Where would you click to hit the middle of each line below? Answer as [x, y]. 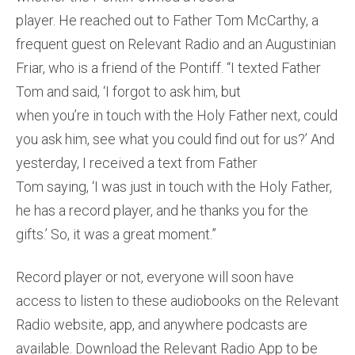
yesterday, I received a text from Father [137, 163]
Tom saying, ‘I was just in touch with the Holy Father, [174, 187]
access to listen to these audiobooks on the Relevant [177, 301]
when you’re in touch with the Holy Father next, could [177, 116]
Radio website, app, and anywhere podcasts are [162, 325]
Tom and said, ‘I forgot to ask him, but [128, 92]
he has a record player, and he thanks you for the [162, 211]
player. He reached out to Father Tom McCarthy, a [167, 21]
